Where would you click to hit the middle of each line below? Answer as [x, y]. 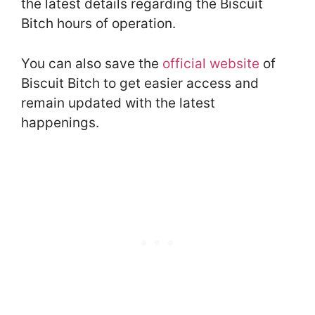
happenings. [60, 122]
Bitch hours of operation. [98, 24]
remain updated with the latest [118, 103]
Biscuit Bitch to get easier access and [140, 83]
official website [211, 63]
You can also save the [92, 63]
